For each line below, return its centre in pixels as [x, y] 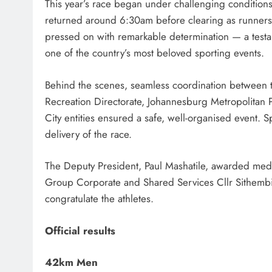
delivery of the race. [88, 134]
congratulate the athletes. [99, 199]
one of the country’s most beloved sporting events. [155, 53]
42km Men [71, 263]
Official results [80, 230]
